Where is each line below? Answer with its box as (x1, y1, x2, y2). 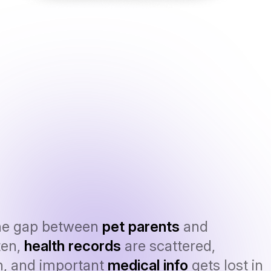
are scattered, (121, 237, 215, 255)
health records (24, 237, 121, 255)
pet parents (102, 217, 180, 235)
